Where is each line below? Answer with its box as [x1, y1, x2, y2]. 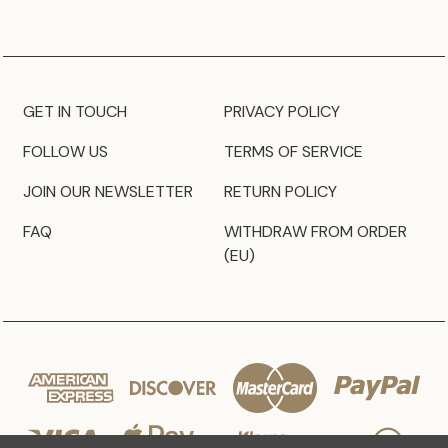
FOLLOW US [23, 140, 108, 162]
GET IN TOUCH [23, 100, 127, 122]
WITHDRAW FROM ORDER [224, 220, 407, 242]
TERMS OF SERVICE [224, 140, 363, 162]
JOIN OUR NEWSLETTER [23, 180, 193, 202]
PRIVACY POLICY [224, 100, 340, 122]
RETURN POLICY [224, 180, 337, 202]
